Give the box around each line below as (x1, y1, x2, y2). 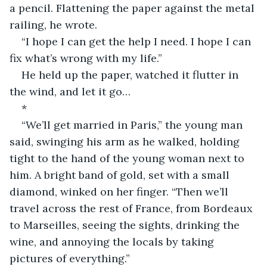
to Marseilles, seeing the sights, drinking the (10, 218, 243, 232)
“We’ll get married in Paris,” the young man (21, 117, 246, 132)
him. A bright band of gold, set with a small (10, 167, 232, 182)
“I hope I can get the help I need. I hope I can (21, 34, 254, 48)
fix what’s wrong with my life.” (10, 51, 162, 65)
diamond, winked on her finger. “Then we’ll (10, 184, 231, 198)
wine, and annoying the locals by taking (10, 234, 217, 249)
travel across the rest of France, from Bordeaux (10, 201, 256, 215)
